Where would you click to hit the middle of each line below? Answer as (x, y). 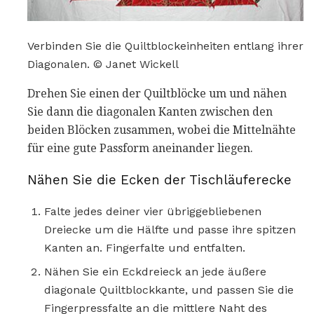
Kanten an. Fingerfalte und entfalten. (145, 247)
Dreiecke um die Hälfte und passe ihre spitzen (170, 229)
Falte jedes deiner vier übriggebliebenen (153, 211)
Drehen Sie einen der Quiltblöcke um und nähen (157, 94)
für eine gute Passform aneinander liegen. (140, 149)
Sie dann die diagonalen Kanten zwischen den (150, 112)
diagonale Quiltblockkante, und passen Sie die (169, 289)
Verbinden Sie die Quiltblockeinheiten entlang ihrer (165, 46)
